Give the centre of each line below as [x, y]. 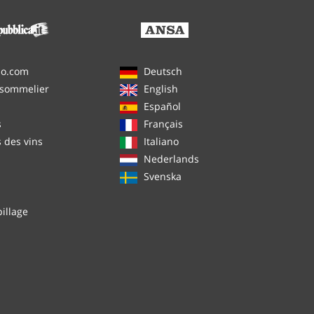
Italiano [161, 142]
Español [162, 107]
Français [163, 124]
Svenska [162, 177]
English [161, 89]
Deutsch [163, 71]
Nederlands [171, 159]
